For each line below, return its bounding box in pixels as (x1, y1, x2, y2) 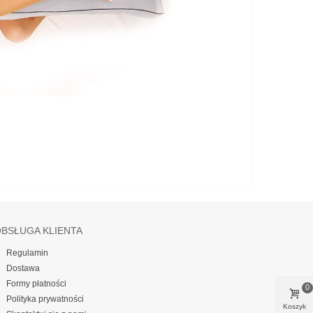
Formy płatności (6, 279, 66, 289)
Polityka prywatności (6, 294, 84, 305)
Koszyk (282, 303, 306, 310)
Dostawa (6, 263, 40, 274)
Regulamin (6, 248, 48, 259)
